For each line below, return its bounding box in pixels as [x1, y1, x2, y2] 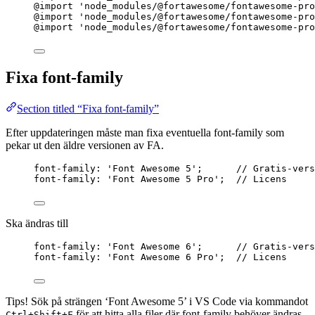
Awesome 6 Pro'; [135, 252, 236, 263]
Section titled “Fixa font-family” [17, 103, 159, 115]
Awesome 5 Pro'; [135, 174, 236, 185]
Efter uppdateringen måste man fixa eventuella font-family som [6, 127, 284, 139]
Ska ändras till [6, 217, 68, 230]
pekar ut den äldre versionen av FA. [6, 139, 164, 152]
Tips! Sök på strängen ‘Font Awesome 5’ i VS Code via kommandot [6, 295, 308, 308]
